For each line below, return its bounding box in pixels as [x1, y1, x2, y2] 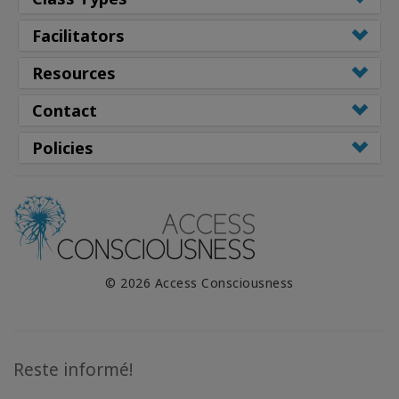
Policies [32, 137, 94, 159]
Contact [32, 100, 97, 122]
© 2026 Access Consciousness [105, 274, 294, 292]
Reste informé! [13, 358, 133, 382]
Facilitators [32, 25, 125, 47]
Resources [32, 62, 116, 85]
